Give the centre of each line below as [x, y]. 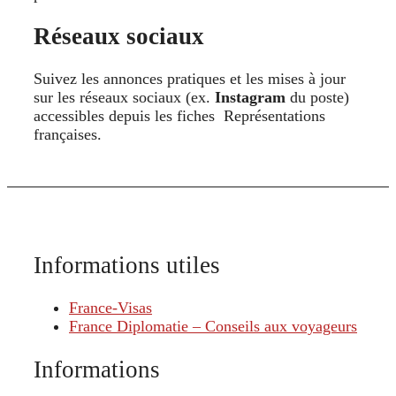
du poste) [317, 98]
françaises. [70, 135]
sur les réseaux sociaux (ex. [124, 98]
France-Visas [110, 308]
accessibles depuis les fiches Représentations [179, 116]
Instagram [250, 98]
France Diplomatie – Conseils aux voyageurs [213, 327]
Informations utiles [127, 265]
